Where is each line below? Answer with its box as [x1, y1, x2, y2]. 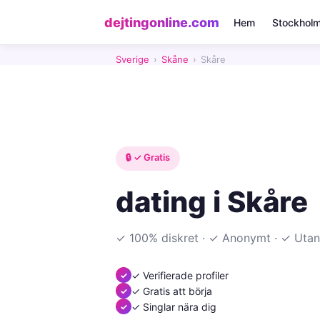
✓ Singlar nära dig [131, 300, 216, 313]
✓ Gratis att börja [131, 284, 212, 297]
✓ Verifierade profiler [131, 269, 229, 281]
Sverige [116, 54, 149, 65]
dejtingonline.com [104, 14, 219, 30]
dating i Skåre [116, 184, 308, 219]
